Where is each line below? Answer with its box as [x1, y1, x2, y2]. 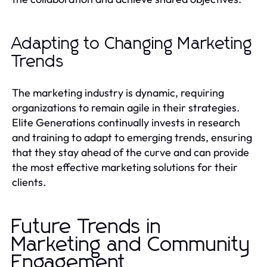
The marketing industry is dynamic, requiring [12, 85, 224, 100]
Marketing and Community [12, 234, 251, 255]
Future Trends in [12, 216, 162, 237]
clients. [12, 175, 46, 189]
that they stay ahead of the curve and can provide [12, 145, 249, 159]
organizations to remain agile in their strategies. [12, 100, 240, 114]
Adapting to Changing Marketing [12, 35, 253, 52]
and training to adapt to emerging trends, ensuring [12, 130, 252, 144]
